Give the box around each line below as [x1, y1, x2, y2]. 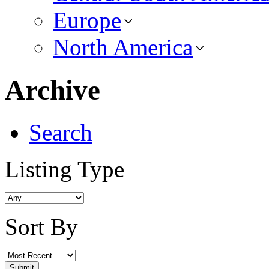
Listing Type [5, 156, 124, 182]
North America [53, 34, 193, 61]
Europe [53, 7, 121, 34]
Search [29, 119, 92, 145]
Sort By [5, 213, 78, 240]
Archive [5, 74, 100, 106]
